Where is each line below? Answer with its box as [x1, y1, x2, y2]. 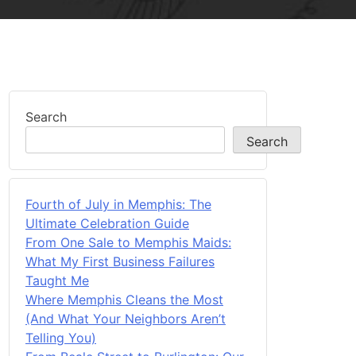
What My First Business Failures [25, 253, 215, 269]
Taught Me [25, 272, 89, 288]
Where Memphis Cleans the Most [25, 291, 223, 308]
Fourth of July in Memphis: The [25, 195, 211, 212]
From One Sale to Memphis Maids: [25, 234, 231, 250]
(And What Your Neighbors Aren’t [25, 310, 226, 327]
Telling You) [25, 329, 96, 346]
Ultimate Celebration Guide [25, 215, 189, 231]
